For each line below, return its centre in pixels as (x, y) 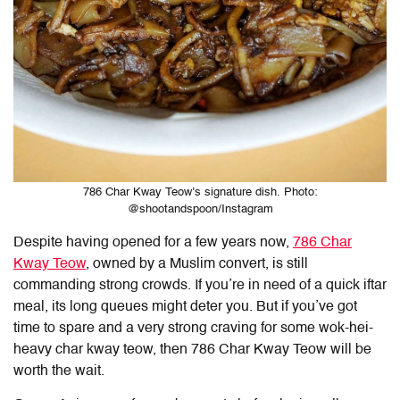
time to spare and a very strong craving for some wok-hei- (193, 329)
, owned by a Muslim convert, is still (197, 265)
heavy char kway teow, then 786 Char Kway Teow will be (192, 350)
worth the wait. (59, 372)
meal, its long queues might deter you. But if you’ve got (185, 308)
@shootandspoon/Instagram (200, 210)
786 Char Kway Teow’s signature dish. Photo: (200, 193)
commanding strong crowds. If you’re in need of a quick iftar (200, 286)
